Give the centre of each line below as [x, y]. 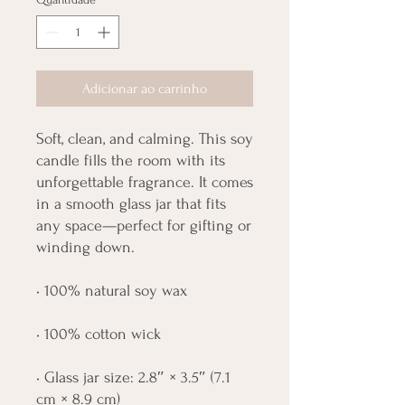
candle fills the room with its [131, 160]
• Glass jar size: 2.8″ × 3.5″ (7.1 [133, 377]
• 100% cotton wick [99, 334]
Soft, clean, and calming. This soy [145, 138]
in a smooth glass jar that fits [131, 203]
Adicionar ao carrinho [145, 88]
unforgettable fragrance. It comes [145, 182]
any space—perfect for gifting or [144, 225]
